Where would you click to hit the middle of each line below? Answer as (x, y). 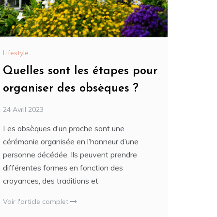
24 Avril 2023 (23, 109)
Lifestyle (16, 53)
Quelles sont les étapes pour (80, 71)
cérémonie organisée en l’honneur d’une (71, 141)
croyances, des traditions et (51, 180)
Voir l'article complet (37, 201)
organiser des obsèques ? (71, 88)
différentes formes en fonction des (63, 167)
